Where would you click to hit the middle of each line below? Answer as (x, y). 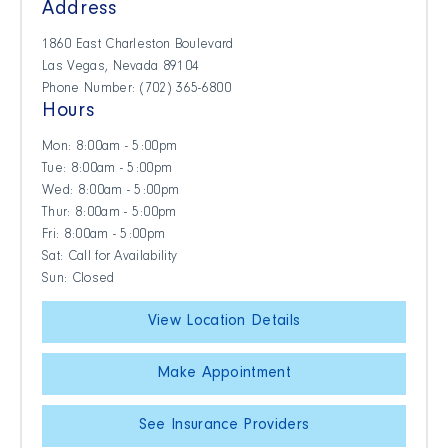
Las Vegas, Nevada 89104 (121, 68)
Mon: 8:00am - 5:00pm (110, 148)
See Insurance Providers (224, 426)
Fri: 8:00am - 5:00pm (104, 236)
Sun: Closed (78, 280)
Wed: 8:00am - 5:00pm (111, 192)
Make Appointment (224, 374)
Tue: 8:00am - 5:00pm (107, 170)
